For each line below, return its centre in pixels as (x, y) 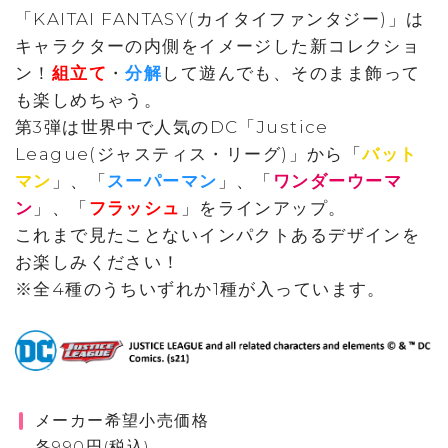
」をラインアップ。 (263, 207)
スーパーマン (162, 180)
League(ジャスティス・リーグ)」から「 (188, 153)
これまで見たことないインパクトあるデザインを (217, 234)
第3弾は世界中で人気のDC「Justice (171, 126)
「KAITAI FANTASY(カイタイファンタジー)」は (219, 18)
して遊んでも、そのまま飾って (291, 72)
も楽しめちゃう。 (88, 99)
